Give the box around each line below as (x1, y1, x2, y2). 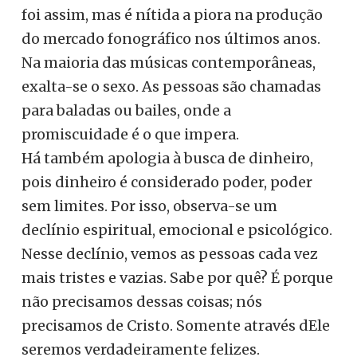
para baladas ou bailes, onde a (22, 100, 231, 120)
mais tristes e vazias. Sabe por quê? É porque (22, 268, 333, 287)
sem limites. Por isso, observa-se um (22, 196, 277, 215)
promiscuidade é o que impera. (22, 124, 239, 143)
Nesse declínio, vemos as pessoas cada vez (22, 244, 318, 263)
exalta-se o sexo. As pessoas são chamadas (22, 76, 321, 96)
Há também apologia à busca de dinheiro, (22, 148, 313, 167)
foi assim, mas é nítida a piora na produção (22, 5, 323, 24)
